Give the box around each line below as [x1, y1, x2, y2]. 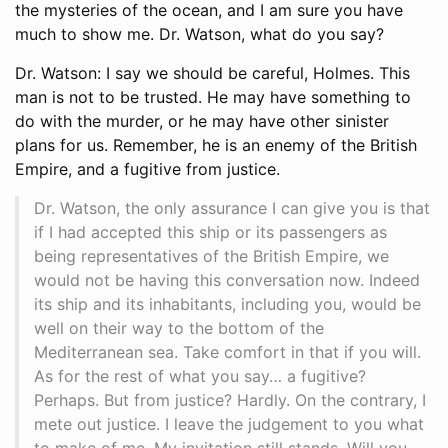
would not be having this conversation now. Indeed [34, 269, 420, 290]
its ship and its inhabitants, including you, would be [34, 293, 421, 314]
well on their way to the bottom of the [34, 317, 324, 338]
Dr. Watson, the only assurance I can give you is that [34, 197, 430, 218]
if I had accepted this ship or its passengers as [34, 221, 387, 242]
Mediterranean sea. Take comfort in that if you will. [34, 341, 421, 362]
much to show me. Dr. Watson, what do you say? [15, 23, 384, 44]
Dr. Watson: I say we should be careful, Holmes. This [15, 62, 410, 83]
